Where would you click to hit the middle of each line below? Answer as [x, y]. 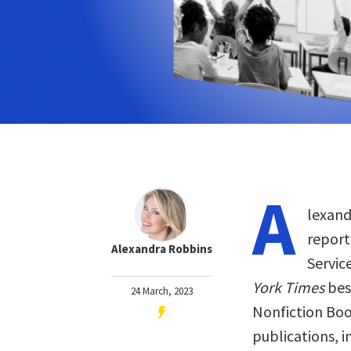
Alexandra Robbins [162, 249]
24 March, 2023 [162, 291]
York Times [288, 287]
